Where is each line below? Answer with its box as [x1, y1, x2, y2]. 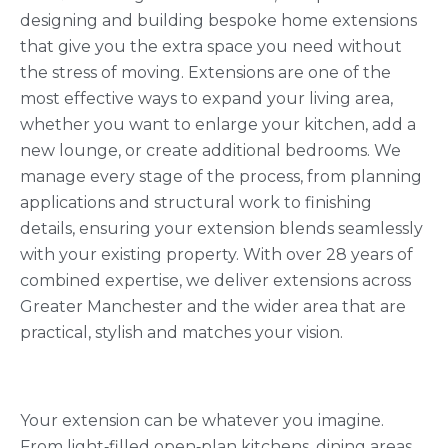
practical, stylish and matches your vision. [20, 323, 343, 343]
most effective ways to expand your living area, [20, 89, 393, 109]
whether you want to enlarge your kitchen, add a [20, 115, 416, 135]
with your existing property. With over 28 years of [20, 245, 413, 265]
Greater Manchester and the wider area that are [20, 297, 406, 317]
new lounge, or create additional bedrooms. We [20, 141, 401, 161]
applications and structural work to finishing [20, 193, 372, 213]
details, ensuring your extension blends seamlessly [20, 219, 423, 239]
